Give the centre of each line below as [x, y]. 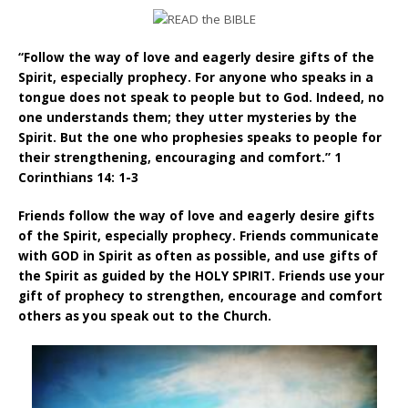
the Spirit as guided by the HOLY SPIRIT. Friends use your [202, 276]
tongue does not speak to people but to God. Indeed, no [202, 97]
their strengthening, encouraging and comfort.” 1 [180, 158]
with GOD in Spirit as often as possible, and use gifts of [199, 256]
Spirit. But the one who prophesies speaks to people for [200, 138]
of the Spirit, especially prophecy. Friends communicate [199, 236]
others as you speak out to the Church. [145, 316]
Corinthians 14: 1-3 [79, 178]
